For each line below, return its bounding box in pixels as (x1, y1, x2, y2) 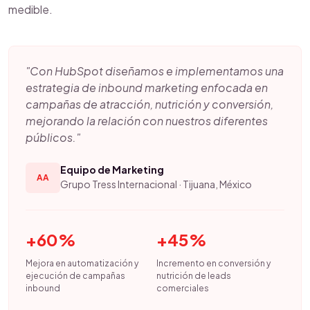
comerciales (156, 283, 210, 293)
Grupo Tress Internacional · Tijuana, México (60, 178, 252, 190)
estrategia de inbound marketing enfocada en (26, 80, 268, 95)
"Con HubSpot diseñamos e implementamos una (26, 64, 284, 78)
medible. (8, 2, 53, 17)
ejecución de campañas (26, 271, 125, 281)
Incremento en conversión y (156, 258, 271, 268)
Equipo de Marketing (60, 163, 164, 176)
